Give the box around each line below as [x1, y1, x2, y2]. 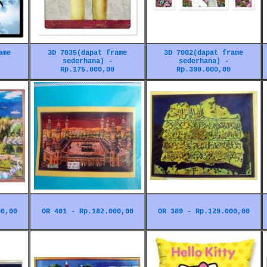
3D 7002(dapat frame [164, 49, 243, 57]
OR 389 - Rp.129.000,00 [157, 207, 250, 216]
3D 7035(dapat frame [48, 49, 127, 57]
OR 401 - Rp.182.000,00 [41, 207, 133, 216]
